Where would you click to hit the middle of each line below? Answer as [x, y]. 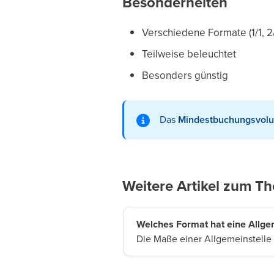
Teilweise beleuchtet [189, 54]
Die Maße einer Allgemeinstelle [204, 238]
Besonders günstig [185, 75]
